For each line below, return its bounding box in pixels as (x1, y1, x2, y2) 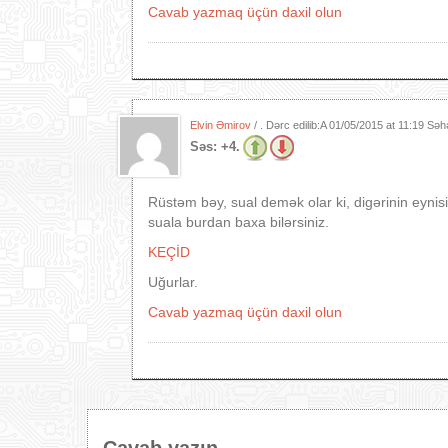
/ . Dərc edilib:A (251, 119, 329, 131)
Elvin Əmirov (190, 119, 251, 131)
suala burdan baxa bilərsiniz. (148, 214, 329, 230)
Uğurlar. (148, 274, 198, 290)
